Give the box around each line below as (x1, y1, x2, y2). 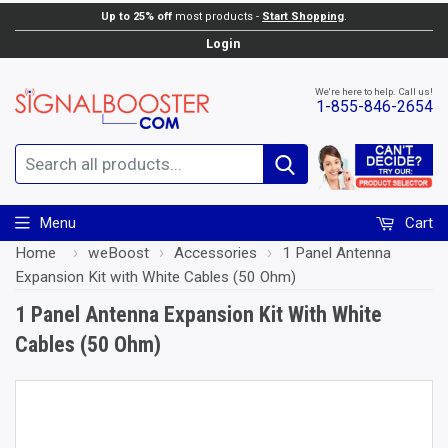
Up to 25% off (101, 9, 172, 23)
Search (285, 167, 332, 186)
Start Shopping (262, 9, 344, 23)
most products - (172, 9, 262, 23)
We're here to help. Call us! (315, 85, 433, 97)
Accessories (174, 244, 257, 263)
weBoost (88, 244, 149, 263)
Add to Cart (336, 21, 427, 42)
